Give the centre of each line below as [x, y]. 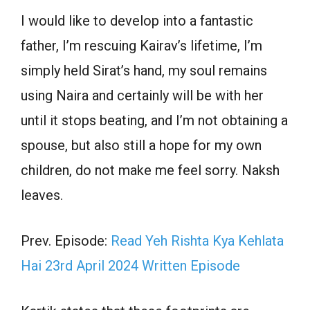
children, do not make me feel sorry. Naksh [150, 171]
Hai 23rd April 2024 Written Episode [130, 266]
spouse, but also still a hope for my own [141, 146]
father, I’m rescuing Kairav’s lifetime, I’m [142, 46]
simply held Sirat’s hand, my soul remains [144, 71]
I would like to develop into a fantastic [137, 21]
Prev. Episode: [66, 241]
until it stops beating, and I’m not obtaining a [154, 121]
